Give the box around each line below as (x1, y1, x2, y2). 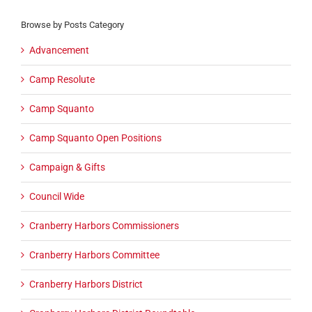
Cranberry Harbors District (29, 279, 143, 290)
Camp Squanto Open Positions (29, 132, 162, 144)
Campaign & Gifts (29, 162, 105, 173)
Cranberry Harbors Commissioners (29, 220, 179, 232)
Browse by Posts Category (21, 19, 124, 30)
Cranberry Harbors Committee (29, 249, 159, 261)
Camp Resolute (29, 74, 95, 86)
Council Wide (29, 191, 84, 203)
